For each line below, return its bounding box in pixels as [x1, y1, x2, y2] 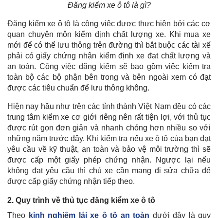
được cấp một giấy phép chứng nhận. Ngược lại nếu [7, 155, 211, 164]
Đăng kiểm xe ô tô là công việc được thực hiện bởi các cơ [7, 19, 211, 28]
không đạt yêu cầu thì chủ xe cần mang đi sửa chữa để [7, 166, 211, 175]
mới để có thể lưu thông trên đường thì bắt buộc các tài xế [7, 40, 211, 49]
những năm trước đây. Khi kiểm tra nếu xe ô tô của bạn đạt [7, 134, 211, 143]
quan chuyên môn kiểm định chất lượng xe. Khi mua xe [7, 30, 211, 38]
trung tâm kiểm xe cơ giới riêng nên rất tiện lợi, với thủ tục [7, 112, 211, 121]
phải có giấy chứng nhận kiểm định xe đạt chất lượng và [7, 51, 211, 60]
